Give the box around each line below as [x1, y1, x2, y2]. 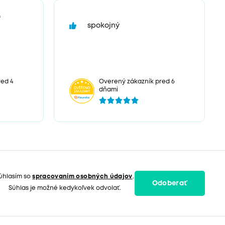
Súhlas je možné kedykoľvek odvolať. [8, 185, 121, 191]
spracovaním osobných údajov [32, 173, 133, 179]
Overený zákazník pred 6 [98, 79, 175, 85]
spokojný [87, 23, 120, 29]
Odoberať [152, 180, 187, 186]
